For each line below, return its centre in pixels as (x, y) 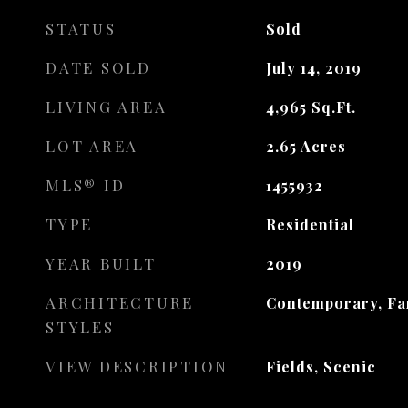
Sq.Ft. (333, 107)
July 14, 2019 (313, 68)
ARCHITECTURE (120, 302)
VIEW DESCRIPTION (137, 366)
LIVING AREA (107, 107)
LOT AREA (92, 146)
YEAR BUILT (101, 263)
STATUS (81, 28)
